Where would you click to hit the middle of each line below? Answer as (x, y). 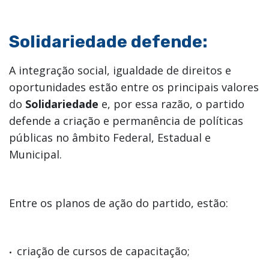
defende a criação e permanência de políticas (126, 120)
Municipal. (35, 154)
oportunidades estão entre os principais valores (134, 87)
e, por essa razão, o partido (171, 104)
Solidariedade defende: (108, 41)
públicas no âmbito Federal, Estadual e (110, 137)
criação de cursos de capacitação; (103, 251)
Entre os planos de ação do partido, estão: (119, 203)
